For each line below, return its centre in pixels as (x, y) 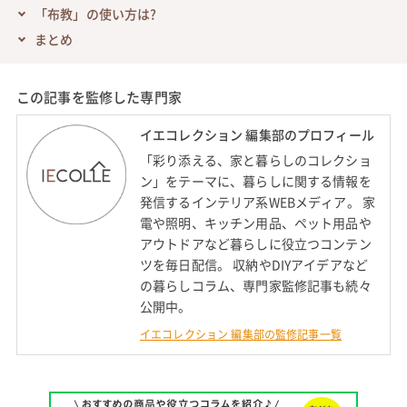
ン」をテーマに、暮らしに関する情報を (255, 181)
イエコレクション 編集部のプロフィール (257, 134)
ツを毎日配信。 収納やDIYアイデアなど (254, 265)
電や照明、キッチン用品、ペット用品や (255, 223)
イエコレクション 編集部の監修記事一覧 (240, 335)
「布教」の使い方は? (95, 13)
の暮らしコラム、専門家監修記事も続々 (255, 286)
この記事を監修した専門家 (99, 97)
